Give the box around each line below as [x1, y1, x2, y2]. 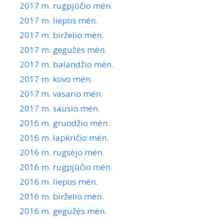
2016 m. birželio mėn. [20, 191, 104, 202]
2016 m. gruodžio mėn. [20, 117, 109, 129]
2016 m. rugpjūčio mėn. [20, 161, 112, 173]
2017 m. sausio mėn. [20, 103, 100, 114]
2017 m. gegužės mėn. [20, 44, 107, 56]
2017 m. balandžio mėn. [20, 59, 113, 70]
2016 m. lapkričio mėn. [20, 132, 109, 144]
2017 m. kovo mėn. [20, 73, 92, 85]
